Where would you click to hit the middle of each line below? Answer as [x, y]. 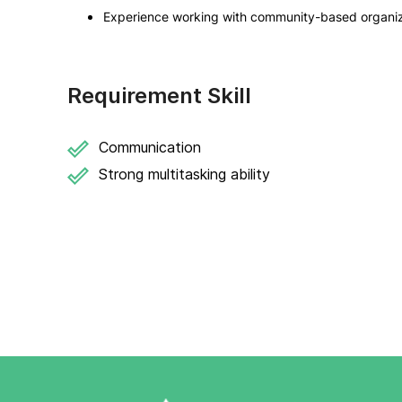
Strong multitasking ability [184, 174]
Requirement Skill [159, 96]
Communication [150, 147]
